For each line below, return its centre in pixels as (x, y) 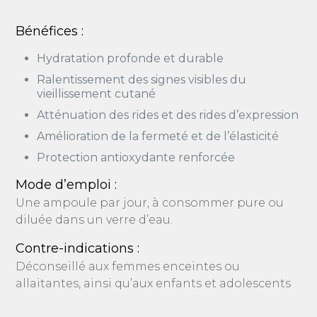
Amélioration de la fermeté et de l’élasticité (158, 136)
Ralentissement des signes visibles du (142, 80)
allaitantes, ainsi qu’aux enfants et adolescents (154, 283)
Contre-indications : (78, 248)
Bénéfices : (50, 31)
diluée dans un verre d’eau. (94, 220)
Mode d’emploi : (67, 185)
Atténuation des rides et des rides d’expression (168, 115)
